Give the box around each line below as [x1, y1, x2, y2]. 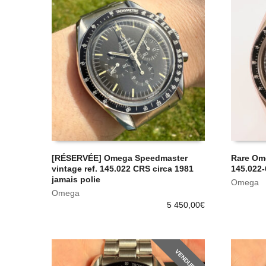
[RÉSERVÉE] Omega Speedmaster [52, 153, 188, 163]
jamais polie [52, 174, 100, 184]
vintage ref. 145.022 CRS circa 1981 [52, 163, 194, 173]
